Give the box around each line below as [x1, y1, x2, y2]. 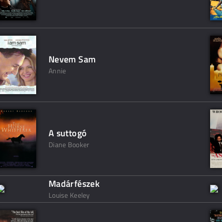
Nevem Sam [49, 53, 96, 66]
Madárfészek [49, 177, 100, 190]
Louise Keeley [49, 190, 90, 200]
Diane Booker [49, 139, 90, 150]
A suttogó [49, 126, 87, 140]
